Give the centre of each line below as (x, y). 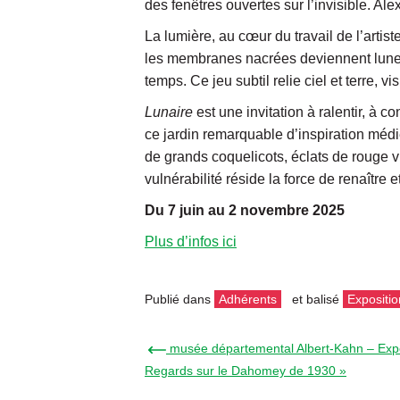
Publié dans (179, 299)
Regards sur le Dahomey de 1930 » (246, 370)
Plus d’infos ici (191, 241)
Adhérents (248, 299)
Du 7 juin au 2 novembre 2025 (245, 210)
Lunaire (171, 112)
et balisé (316, 299)
